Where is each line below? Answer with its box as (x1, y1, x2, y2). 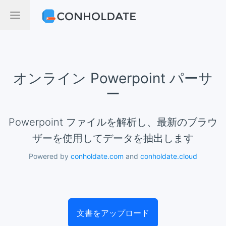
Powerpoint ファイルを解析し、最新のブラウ (9, 116, 15, 128)
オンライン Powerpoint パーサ (13, 70, 213, 87)
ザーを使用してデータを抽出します (32, 132, 194, 144)
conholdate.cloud (140, 152, 197, 160)
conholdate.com (71, 152, 124, 160)
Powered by (29, 152, 71, 160)
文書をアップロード (77, 208, 149, 218)
